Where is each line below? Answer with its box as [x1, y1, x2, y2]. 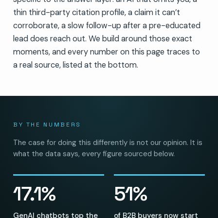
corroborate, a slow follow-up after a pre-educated [13, 20, 200, 31]
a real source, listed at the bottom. [13, 59, 138, 70]
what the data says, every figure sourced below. [13, 148, 175, 159]
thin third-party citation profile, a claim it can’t [13, 7, 180, 18]
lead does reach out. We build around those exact [13, 33, 192, 44]
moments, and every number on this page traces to [13, 46, 200, 57]
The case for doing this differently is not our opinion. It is [13, 137, 202, 147]
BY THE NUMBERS [13, 120, 81, 128]
